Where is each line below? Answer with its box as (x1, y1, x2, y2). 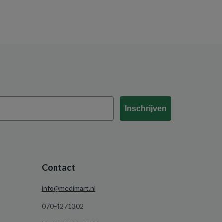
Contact (41, 162, 75, 173)
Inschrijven (125, 104, 166, 112)
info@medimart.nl (41, 184, 96, 192)
